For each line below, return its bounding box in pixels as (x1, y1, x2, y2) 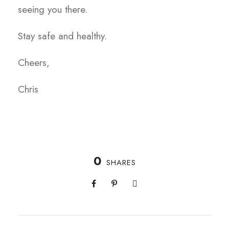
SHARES (106, 157, 136, 169)
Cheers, (18, 56, 53, 70)
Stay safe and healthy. (18, 29, 107, 43)
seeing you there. (18, 3, 87, 17)
